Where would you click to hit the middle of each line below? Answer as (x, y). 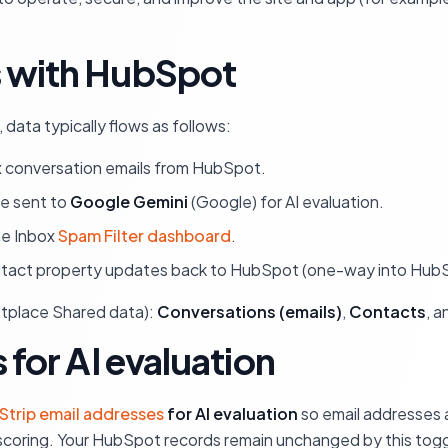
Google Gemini (129, 201)
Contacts (387, 311)
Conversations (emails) (249, 311)
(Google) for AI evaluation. (286, 201)
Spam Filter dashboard (144, 235)
